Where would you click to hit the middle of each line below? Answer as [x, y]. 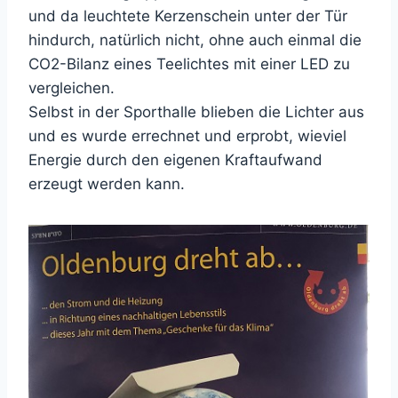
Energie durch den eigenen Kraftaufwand [175, 160]
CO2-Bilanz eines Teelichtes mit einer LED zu [189, 64]
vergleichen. [72, 88]
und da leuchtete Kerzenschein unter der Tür [188, 16]
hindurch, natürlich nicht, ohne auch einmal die [195, 40]
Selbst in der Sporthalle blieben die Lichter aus [196, 112]
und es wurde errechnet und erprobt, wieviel [187, 136]
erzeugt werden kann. [107, 184]
